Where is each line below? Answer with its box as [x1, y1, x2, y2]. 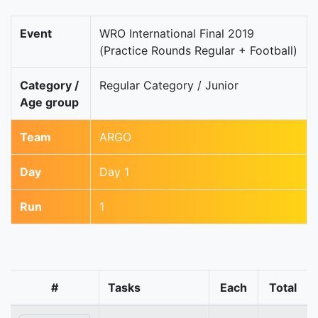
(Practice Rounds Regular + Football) [99, 43, 297, 58]
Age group [20, 95, 79, 110]
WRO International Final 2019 [99, 26, 254, 41]
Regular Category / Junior [99, 78, 238, 93]
